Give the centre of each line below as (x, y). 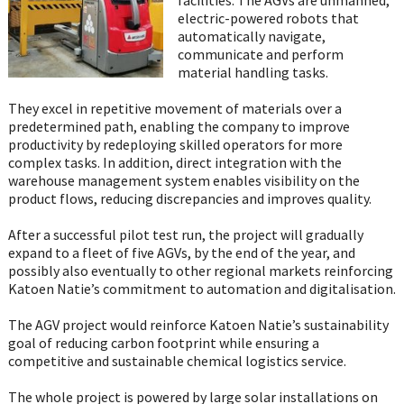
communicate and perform (260, 54)
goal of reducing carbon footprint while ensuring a (163, 342)
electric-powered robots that (268, 18)
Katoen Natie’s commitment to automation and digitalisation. (202, 288)
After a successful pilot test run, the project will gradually (185, 234)
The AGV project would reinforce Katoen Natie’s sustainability (198, 324)
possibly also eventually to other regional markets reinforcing (200, 270)
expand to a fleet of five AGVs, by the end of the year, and (181, 252)
